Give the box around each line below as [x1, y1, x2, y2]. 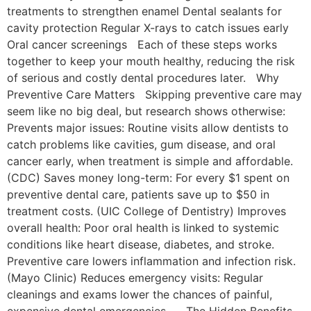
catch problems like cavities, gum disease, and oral [7, 137, 276, 151]
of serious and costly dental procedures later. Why [7, 70, 279, 85]
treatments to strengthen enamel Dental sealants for [7, 3, 282, 18]
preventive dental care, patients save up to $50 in [7, 187, 269, 201]
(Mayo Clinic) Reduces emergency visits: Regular [7, 270, 263, 285]
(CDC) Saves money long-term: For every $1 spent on [7, 170, 289, 185]
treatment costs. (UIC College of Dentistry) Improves [7, 203, 286, 218]
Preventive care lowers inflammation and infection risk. [7, 253, 296, 268]
